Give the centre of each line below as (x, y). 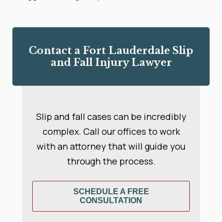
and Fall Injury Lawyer (111, 62)
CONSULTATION (111, 200)
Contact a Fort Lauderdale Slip (111, 51)
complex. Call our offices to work (111, 131)
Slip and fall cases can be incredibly (111, 116)
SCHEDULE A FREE (111, 191)
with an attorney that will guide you (111, 146)
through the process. (111, 161)
